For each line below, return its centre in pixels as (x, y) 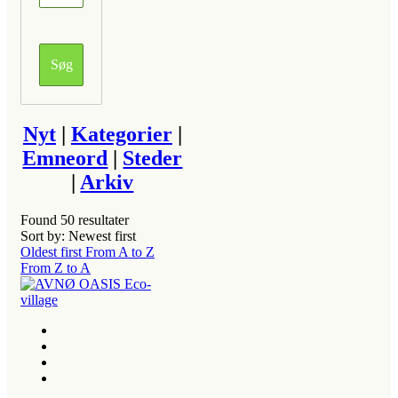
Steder (153, 159)
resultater (102, 220)
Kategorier (121, 135)
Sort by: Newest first (78, 236)
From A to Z (120, 252)
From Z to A (56, 268)
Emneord (65, 159)
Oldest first (53, 252)
